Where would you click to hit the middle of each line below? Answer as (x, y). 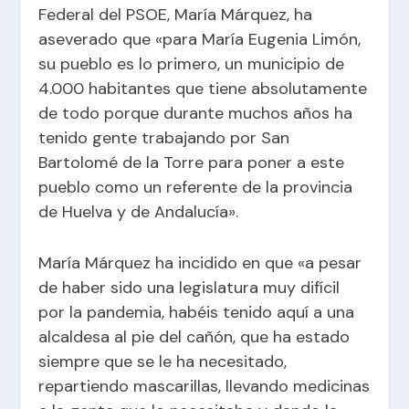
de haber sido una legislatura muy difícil (189, 287)
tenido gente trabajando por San (164, 137)
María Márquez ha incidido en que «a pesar (200, 262)
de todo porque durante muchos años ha (196, 113)
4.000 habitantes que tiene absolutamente (203, 88)
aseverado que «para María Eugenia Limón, (200, 39)
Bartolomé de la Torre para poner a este (192, 162)
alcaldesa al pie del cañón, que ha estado (194, 336)
